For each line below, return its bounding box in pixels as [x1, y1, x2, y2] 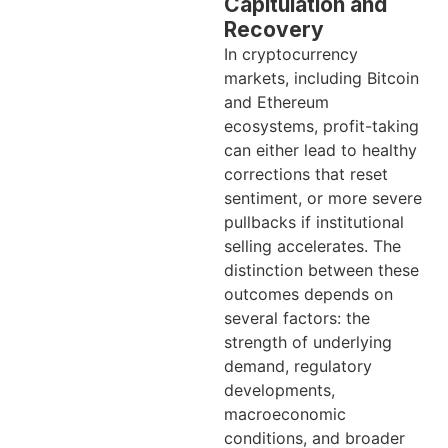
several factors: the [224, 308, 370, 329]
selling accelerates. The [224, 236, 401, 257]
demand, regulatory [224, 356, 372, 377]
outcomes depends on [224, 284, 393, 305]
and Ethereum [224, 92, 329, 113]
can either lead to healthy [224, 140, 417, 161]
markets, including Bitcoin [224, 68, 419, 89]
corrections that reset [224, 164, 388, 185]
